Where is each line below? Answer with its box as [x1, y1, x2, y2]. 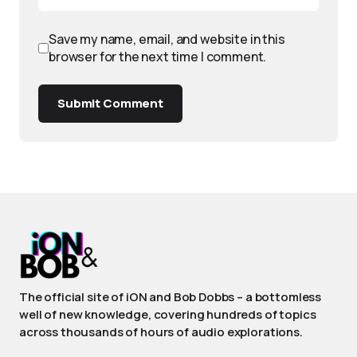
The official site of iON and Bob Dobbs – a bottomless [19, 288, 322, 305]
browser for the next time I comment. [49, 48, 267, 65]
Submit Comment [57, 95, 163, 112]
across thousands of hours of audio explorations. [19, 324, 303, 340]
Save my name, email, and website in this [49, 30, 285, 48]
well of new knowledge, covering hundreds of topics [19, 306, 316, 323]
